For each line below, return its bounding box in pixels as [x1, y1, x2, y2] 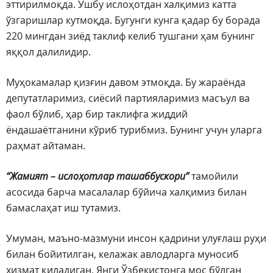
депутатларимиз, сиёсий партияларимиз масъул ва [6, 91, 250, 105]
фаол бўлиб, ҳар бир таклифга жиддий [6, 107, 188, 121]
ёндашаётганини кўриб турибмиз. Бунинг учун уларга [6, 123, 262, 137]
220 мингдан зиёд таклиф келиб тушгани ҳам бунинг [6, 29, 255, 43]
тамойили [191, 169, 238, 183]
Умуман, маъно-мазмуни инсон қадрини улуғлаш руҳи [6, 232, 266, 246]
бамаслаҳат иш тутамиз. [6, 201, 121, 215]
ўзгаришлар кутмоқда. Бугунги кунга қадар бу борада [6, 13, 260, 27]
